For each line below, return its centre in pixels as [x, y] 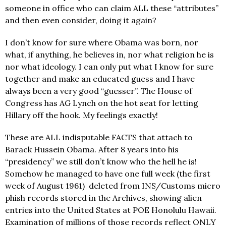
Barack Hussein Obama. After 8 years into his [92, 149]
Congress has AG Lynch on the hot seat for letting [102, 103]
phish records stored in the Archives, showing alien [103, 197]
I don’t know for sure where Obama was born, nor [102, 42]
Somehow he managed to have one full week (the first [108, 173]
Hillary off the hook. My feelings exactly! [81, 115]
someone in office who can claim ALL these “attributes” [112, 8]
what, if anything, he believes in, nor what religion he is [109, 54]
